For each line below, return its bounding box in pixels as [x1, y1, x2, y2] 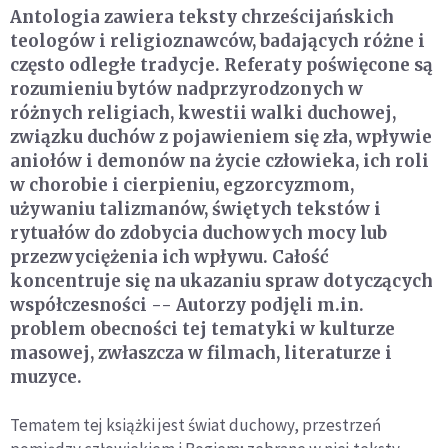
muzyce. [10, 366, 82, 389]
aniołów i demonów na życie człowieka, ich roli [10, 150, 429, 173]
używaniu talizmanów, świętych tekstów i [10, 198, 381, 221]
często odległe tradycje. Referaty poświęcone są [10, 54, 433, 77]
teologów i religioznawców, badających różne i [10, 30, 425, 53]
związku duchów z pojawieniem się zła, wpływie [10, 126, 432, 149]
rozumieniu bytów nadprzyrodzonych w [10, 78, 363, 101]
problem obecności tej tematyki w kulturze [10, 318, 395, 341]
